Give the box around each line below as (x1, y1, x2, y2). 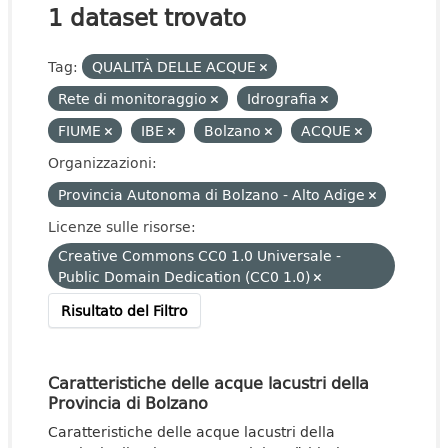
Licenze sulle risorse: (48, 216, 196, 237)
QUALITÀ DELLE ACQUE (92, 56, 260, 77)
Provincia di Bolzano (48, 390, 208, 415)
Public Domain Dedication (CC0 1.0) (58, 266, 314, 287)
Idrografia (247, 88, 321, 109)
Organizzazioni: (48, 152, 157, 173)
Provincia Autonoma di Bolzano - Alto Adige (58, 184, 369, 205)
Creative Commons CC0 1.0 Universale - (58, 245, 341, 266)
